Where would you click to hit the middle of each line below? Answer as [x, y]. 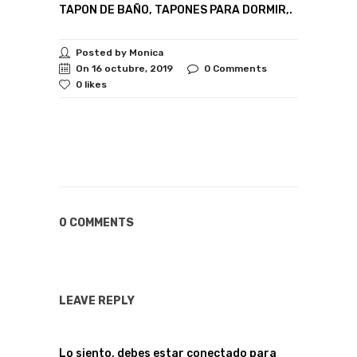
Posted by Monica [120, 53]
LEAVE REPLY [97, 301]
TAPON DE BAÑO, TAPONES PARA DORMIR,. [176, 10]
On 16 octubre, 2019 [124, 69]
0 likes [91, 84]
